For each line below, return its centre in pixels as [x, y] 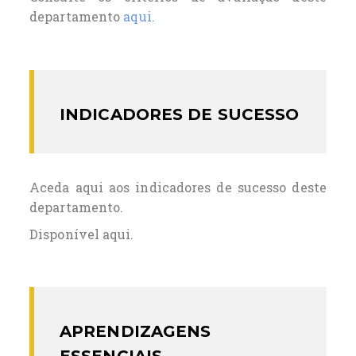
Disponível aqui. [82, 234]
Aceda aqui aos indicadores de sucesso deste [178, 187]
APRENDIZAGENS [135, 332]
